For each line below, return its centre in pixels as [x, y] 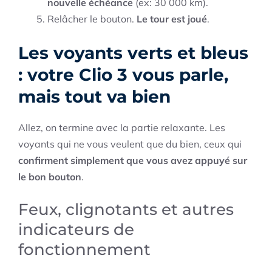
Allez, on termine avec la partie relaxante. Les [122, 128]
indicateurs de [76, 230]
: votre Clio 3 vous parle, [123, 75]
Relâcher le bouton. [92, 19]
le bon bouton [50, 177]
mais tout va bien [94, 97]
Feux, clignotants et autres [126, 210]
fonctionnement [84, 250]
